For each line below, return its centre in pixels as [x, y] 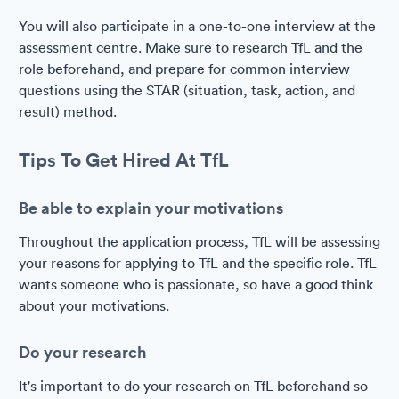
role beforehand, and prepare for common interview [184, 69]
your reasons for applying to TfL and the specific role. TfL [198, 263]
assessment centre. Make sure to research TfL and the [191, 47]
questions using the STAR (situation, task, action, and [187, 90]
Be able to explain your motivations [151, 208]
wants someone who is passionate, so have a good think [196, 284]
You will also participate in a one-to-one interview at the [197, 26]
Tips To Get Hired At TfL [124, 159]
